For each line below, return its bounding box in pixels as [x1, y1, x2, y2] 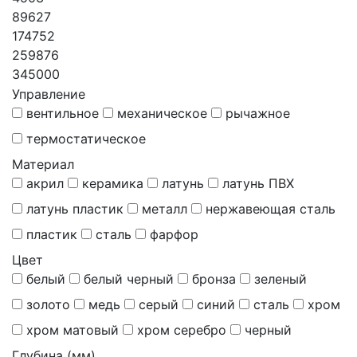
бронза [192, 271, 236, 288]
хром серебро [137, 322, 226, 339]
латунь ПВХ [222, 175, 294, 192]
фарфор [150, 226, 198, 243]
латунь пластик [26, 201, 124, 218]
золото [26, 296, 70, 313]
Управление [12, 86, 85, 103]
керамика [82, 175, 143, 192]
